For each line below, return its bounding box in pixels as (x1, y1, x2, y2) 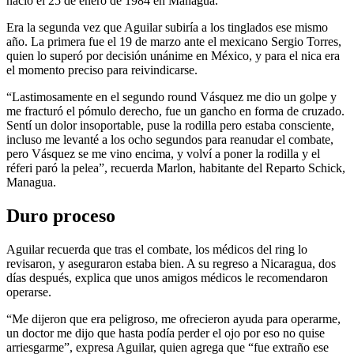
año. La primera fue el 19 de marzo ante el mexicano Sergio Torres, (6, 34, 341, 48)
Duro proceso (6, 205, 115, 226)
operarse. (6, 284, 51, 299)
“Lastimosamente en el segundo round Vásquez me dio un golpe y (6, 89, 337, 104)
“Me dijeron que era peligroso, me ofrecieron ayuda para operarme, (6, 311, 341, 326)
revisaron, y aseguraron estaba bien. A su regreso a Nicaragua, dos (6, 256, 336, 270)
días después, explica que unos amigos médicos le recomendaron (6, 270, 328, 284)
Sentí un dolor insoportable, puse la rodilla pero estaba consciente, (6, 118, 334, 132)
